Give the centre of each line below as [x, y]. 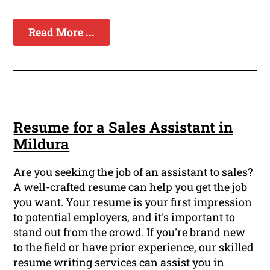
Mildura [42, 144]
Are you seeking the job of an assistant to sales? [133, 171]
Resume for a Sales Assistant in [123, 127]
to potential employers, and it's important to [124, 217]
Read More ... [62, 32]
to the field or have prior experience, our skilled [134, 247]
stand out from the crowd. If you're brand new [130, 232]
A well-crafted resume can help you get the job [130, 187]
